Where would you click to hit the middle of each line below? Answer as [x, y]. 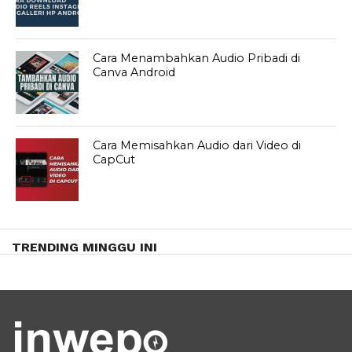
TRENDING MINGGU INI [84, 247]
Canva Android [134, 73]
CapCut [114, 160]
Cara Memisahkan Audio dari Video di [197, 146]
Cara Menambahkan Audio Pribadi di [197, 59]
